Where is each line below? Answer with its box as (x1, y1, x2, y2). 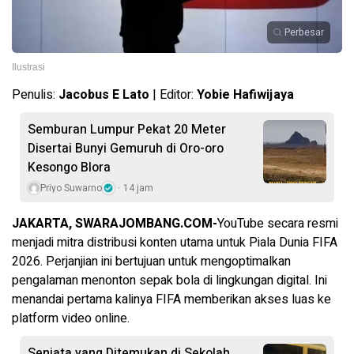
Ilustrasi (12, 61, 45, 73)
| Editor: (149, 85, 197, 104)
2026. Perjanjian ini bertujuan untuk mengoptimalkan (12, 251, 291, 271)
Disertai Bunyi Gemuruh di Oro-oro (28, 138, 224, 158)
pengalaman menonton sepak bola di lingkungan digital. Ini (12, 270, 327, 290)
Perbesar (284, 24, 324, 40)
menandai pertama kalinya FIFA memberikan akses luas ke (12, 289, 331, 309)
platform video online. (12, 308, 130, 328)
